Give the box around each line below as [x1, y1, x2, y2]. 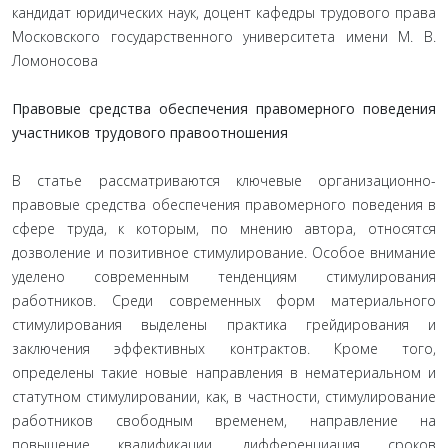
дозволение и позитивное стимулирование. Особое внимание [12, 243, 436, 262]
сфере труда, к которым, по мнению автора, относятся [12, 219, 436, 238]
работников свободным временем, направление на [12, 411, 436, 430]
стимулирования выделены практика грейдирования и [12, 315, 436, 334]
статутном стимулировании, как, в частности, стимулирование [12, 387, 436, 406]
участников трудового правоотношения [12, 123, 288, 142]
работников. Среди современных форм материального [12, 291, 436, 310]
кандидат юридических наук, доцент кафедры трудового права [12, 3, 436, 22]
